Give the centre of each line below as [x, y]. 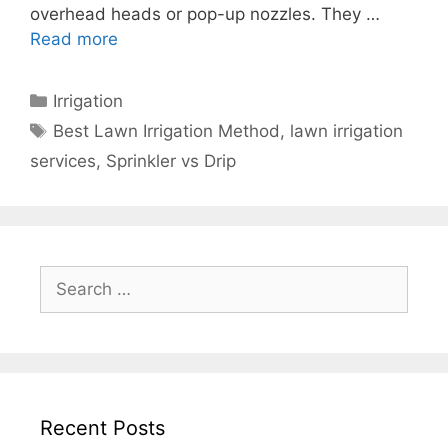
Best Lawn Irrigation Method [167, 131]
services [63, 161]
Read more [74, 39]
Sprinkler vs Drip [171, 161]
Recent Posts [102, 428]
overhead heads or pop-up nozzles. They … [205, 14]
